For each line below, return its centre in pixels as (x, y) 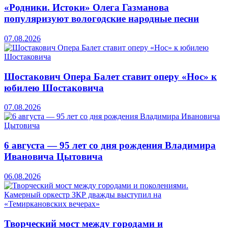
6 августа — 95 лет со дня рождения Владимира (110, 146)
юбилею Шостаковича (54, 88)
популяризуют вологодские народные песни (102, 19)
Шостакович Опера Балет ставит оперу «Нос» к (110, 76)
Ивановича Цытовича (53, 157)
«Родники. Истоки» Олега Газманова (87, 8)
